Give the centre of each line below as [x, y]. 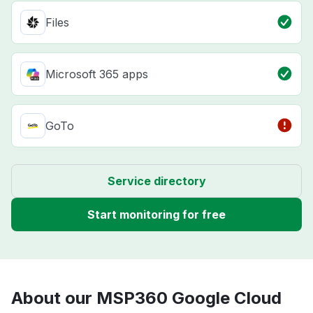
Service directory [156, 181]
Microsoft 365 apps [97, 74]
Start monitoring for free [156, 215]
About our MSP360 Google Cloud [146, 298]
